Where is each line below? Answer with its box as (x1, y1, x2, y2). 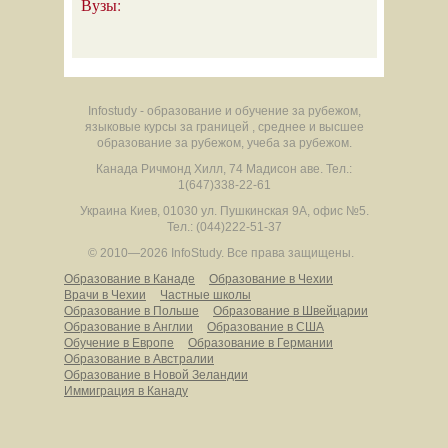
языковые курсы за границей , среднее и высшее (84, 120, 364, 134)
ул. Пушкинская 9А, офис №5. (200, 204, 369, 218)
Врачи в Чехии (64, 288, 146, 302)
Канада (96, 162, 138, 176)
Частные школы (160, 288, 251, 302)
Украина (79, 204, 127, 218)
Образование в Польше (64, 304, 199, 318)
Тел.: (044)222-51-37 (166, 220, 282, 234)
